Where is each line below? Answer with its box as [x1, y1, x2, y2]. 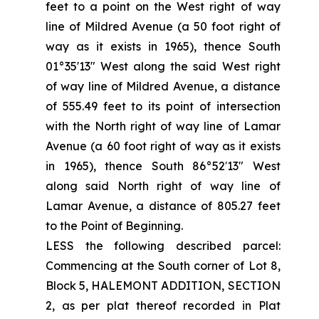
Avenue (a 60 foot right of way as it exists [46, 139, 281, 153]
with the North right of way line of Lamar [46, 119, 281, 133]
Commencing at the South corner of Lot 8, [46, 258, 281, 273]
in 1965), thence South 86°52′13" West [46, 159, 281, 173]
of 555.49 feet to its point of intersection [46, 99, 281, 113]
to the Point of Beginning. [46, 219, 183, 233]
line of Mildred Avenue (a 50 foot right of [46, 19, 281, 33]
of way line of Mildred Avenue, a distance [46, 79, 281, 93]
